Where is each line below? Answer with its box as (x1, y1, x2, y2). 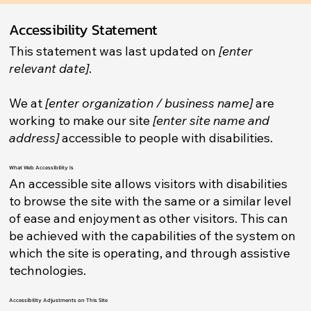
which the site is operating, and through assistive (9, 244, 291, 261)
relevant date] (9, 60, 90, 76)
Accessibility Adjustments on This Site (9, 295, 108, 304)
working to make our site (9, 112, 153, 128)
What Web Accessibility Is (9, 162, 74, 171)
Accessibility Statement (9, 19, 158, 41)
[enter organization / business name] (45, 94, 253, 111)
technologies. (9, 262, 87, 278)
